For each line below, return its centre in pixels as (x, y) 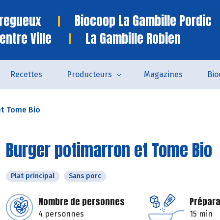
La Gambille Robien (133, 39)
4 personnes (61, 214)
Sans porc (85, 176)
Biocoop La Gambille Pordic (143, 21)
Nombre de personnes (82, 202)
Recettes (26, 74)
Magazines (163, 74)
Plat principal (33, 176)
